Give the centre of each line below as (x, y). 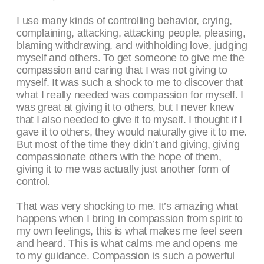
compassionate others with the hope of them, (119, 157)
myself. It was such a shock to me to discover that (130, 83)
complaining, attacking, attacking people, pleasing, (131, 33)
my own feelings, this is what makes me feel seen (129, 231)
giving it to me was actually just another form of (123, 169)
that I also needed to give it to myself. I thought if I (129, 120)
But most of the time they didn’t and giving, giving (128, 145)
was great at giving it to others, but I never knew (126, 108)
